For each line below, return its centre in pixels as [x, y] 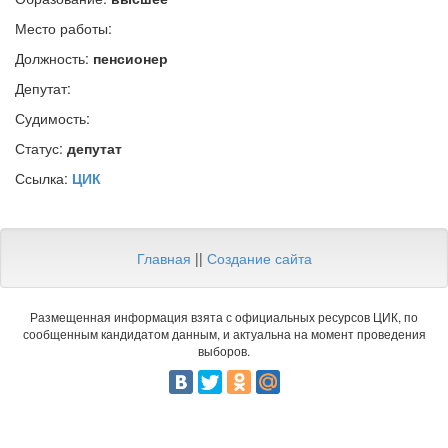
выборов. [224, 350]
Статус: [41, 148]
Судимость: [52, 118]
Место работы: [63, 28]
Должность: [54, 58]
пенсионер [130, 58]
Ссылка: [43, 178]
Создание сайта [259, 258]
